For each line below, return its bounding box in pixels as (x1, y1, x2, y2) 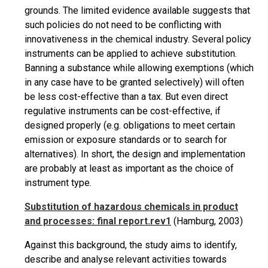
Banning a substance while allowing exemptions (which (25, 62, 254, 74)
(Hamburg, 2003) (171, 215, 243, 227)
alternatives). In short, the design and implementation (25, 148, 245, 160)
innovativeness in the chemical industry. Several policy (25, 33, 251, 45)
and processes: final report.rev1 (25, 215, 171, 227)
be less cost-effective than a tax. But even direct (25, 91, 228, 102)
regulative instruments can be (25, 105, 150, 117)
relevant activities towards (114, 254, 227, 265)
